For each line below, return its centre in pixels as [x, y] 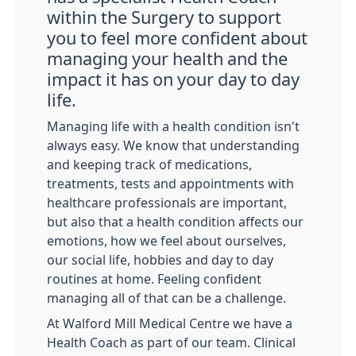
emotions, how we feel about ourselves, [166, 241]
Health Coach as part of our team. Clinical [171, 342]
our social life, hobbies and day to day [160, 260]
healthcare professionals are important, [167, 203]
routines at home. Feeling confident [154, 279]
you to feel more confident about [177, 38]
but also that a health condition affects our [175, 222]
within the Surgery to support [164, 17]
